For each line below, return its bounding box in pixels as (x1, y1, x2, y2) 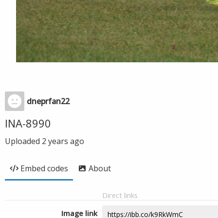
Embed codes (20, 163, 68, 174)
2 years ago (42, 136, 84, 146)
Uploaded (5, 136, 42, 146)
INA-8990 (5, 116, 51, 130)
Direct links (102, 190, 138, 200)
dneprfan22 (27, 96, 70, 107)
